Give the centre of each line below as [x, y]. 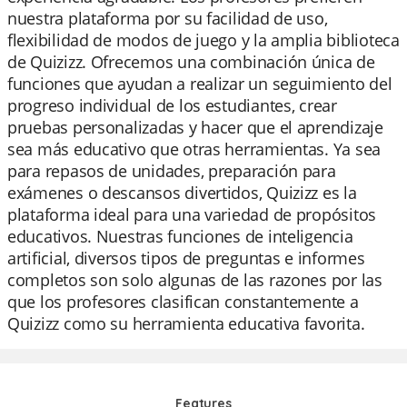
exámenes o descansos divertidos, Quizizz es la [182, 193]
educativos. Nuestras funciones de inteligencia [180, 236]
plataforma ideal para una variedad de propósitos [192, 214]
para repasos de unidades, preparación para [172, 171]
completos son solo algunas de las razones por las [195, 280]
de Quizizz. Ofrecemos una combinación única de [191, 62]
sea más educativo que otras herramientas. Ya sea [194, 149]
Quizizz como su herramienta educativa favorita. [186, 323]
